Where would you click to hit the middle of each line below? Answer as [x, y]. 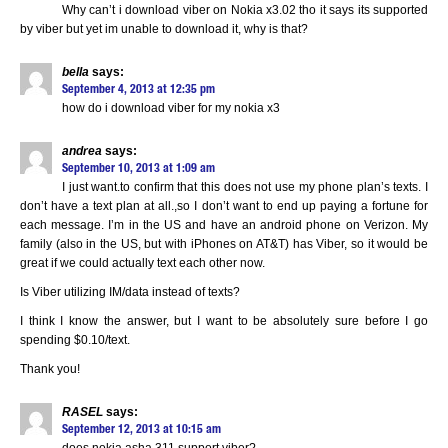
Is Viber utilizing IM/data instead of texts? [130, 292]
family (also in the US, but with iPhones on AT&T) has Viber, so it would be [224, 244]
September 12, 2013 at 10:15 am [141, 430]
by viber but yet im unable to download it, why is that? [164, 29]
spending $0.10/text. [75, 340]
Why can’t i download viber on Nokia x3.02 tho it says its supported [245, 10]
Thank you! [50, 369]
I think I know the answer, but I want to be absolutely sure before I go [224, 321]
